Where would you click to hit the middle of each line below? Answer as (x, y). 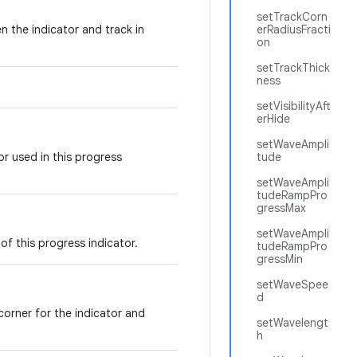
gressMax (281, 208)
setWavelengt (292, 323)
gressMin (280, 259)
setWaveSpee (292, 284)
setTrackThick (293, 68)
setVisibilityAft (294, 106)
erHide (273, 119)
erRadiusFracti (294, 29)
